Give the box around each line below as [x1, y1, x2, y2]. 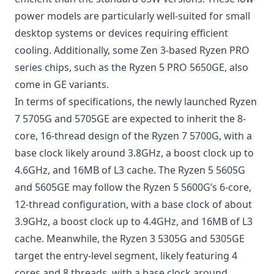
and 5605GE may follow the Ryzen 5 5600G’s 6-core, [15, 180, 251, 194]
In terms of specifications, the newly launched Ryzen [15, 95, 257, 108]
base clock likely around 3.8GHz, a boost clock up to [15, 146, 254, 160]
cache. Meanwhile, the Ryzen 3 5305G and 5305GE [15, 232, 245, 245]
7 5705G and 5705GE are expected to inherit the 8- [15, 112, 246, 125]
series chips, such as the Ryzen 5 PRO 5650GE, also [15, 61, 248, 74]
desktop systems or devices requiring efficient [15, 26, 228, 40]
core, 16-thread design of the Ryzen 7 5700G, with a [15, 129, 252, 143]
